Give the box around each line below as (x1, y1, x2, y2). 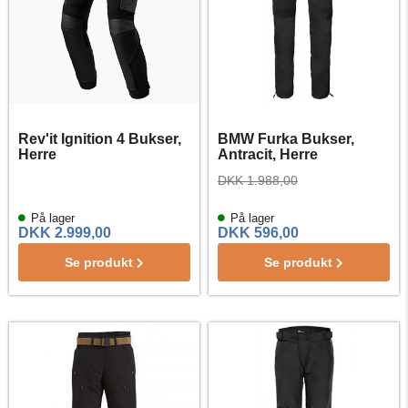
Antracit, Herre (218, 147, 318, 162)
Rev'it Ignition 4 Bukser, (18, 131, 181, 147)
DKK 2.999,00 (18, 225, 111, 240)
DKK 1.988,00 (218, 173, 298, 188)
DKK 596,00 (218, 225, 299, 240)
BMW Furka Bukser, (218, 131, 354, 147)
